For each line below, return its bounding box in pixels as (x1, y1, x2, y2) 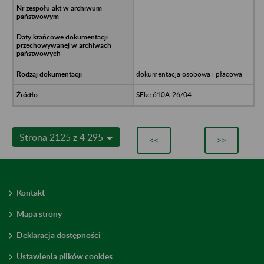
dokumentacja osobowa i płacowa (136, 69, 242, 78)
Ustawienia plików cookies (16, 250, 113, 261)
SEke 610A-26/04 (136, 90, 192, 99)
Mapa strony (16, 208, 62, 219)
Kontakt (16, 187, 45, 197)
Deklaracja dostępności (16, 229, 101, 240)
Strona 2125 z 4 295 (19, 131, 105, 143)
